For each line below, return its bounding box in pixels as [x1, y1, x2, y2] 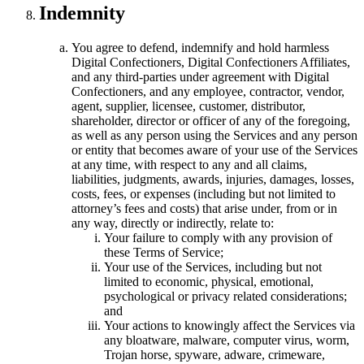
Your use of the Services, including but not [104, 260, 322, 275]
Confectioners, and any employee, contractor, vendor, [71, 84, 344, 99]
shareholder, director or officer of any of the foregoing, [71, 114, 350, 128]
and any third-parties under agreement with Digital [71, 70, 329, 84]
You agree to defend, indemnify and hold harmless [71, 41, 329, 55]
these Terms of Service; [104, 245, 223, 260]
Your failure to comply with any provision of [104, 231, 332, 245]
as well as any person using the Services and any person [71, 128, 357, 143]
